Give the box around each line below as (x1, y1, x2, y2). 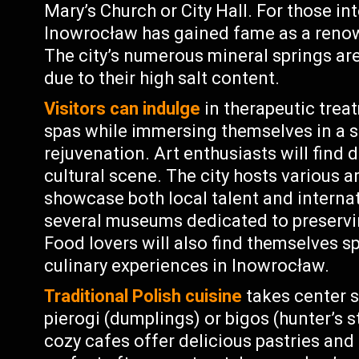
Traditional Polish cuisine (44, 286, 243, 306)
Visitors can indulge (44, 99, 201, 119)
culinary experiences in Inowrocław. (44, 256, 330, 276)
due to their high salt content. (44, 68, 280, 88)
